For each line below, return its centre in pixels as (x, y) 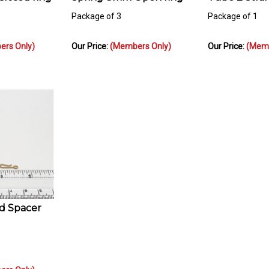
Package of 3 (96, 11)
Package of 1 (233, 11)
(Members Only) (141, 41)
